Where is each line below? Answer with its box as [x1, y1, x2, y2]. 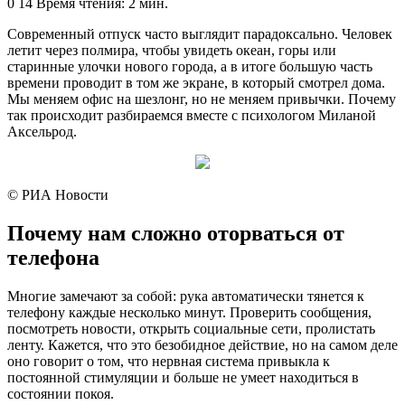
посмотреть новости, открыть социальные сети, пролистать [7, 320, 375, 336]
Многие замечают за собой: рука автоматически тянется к [7, 287, 364, 304]
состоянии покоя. [7, 385, 114, 401]
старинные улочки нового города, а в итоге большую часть [7, 58, 372, 74]
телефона [7, 245, 99, 269]
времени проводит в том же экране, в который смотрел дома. [7, 74, 385, 90]
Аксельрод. [7, 123, 77, 139]
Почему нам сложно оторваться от [7, 221, 344, 245]
